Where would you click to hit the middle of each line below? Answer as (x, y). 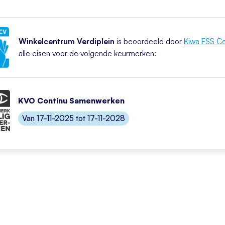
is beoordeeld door (149, 41)
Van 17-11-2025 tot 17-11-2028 (74, 118)
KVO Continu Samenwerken (71, 100)
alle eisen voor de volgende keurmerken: (88, 53)
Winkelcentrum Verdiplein (67, 41)
